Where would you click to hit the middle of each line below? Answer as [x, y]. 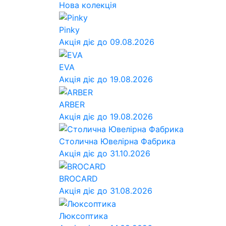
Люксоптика [83, 216]
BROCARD [78, 179]
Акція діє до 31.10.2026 [105, 154]
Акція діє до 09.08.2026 [107, 42]
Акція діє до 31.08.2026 [106, 191]
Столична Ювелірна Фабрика [117, 142]
